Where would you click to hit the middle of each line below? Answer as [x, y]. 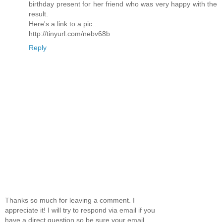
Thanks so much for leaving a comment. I [70, 200]
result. [38, 14]
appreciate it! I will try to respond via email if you [80, 210]
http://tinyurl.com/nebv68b [69, 34]
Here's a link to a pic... [63, 24]
